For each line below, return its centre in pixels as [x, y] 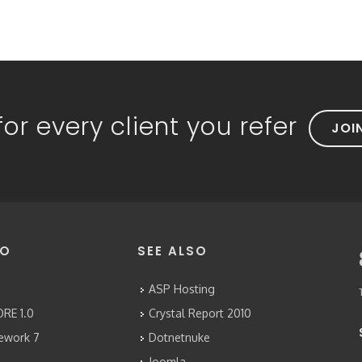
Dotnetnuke [179, 337]
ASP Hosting [181, 289]
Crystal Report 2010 [200, 313]
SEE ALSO [172, 251]
